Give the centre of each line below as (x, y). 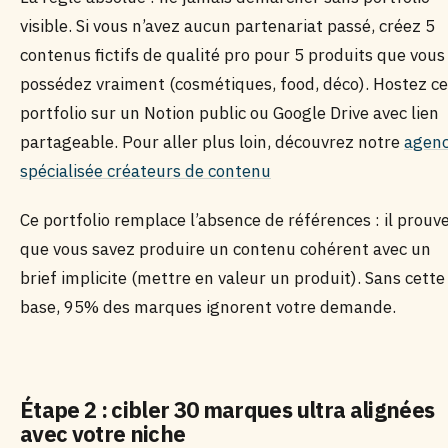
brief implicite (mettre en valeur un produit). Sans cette (232, 278)
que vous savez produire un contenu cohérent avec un (225, 249)
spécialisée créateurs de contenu (145, 171)
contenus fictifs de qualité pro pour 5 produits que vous (232, 55)
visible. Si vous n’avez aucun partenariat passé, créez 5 (227, 26)
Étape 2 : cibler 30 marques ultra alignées (227, 409)
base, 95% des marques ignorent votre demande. (208, 307)
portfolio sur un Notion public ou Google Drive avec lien (229, 113)
